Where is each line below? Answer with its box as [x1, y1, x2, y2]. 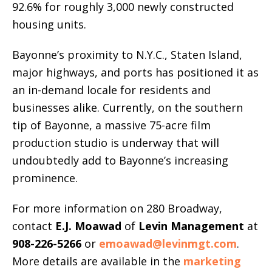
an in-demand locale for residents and [12, 83, 211, 97]
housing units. [12, 17, 86, 32]
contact [12, 219, 52, 233]
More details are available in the [12, 254, 183, 268]
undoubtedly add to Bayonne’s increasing [12, 153, 228, 168]
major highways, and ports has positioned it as [12, 65, 259, 80]
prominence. [12, 171, 78, 185]
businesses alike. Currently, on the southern [12, 100, 243, 115]
